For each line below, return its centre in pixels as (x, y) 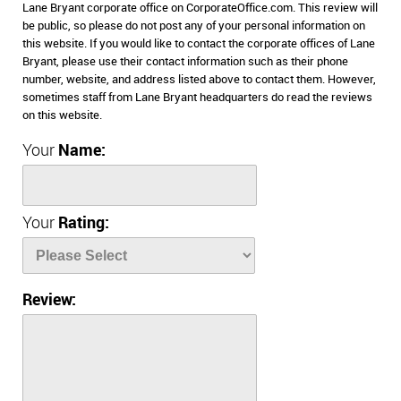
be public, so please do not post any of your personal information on (194, 26)
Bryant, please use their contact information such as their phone (185, 62)
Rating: (84, 223)
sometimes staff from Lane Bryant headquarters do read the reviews (197, 98)
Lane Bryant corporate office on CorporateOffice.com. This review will (200, 8)
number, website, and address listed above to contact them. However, (199, 80)
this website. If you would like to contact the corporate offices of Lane (199, 44)
